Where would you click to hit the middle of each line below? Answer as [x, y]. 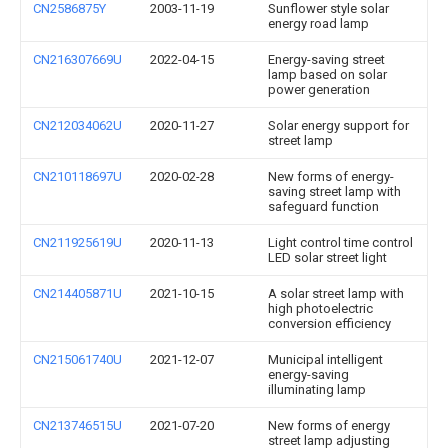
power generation [319, 89]
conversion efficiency [329, 323]
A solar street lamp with [336, 293]
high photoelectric [320, 308]
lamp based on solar [327, 74]
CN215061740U [77, 359]
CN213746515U [77, 425]
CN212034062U [77, 125]
